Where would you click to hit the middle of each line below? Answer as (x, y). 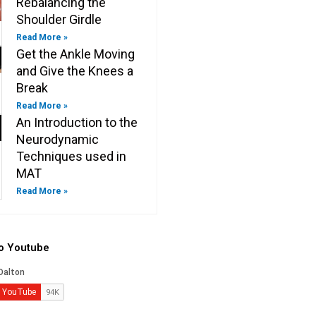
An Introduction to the (77, 123)
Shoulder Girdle (59, 20)
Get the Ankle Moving (76, 54)
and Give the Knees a (75, 71)
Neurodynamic (58, 140)
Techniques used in (72, 157)
